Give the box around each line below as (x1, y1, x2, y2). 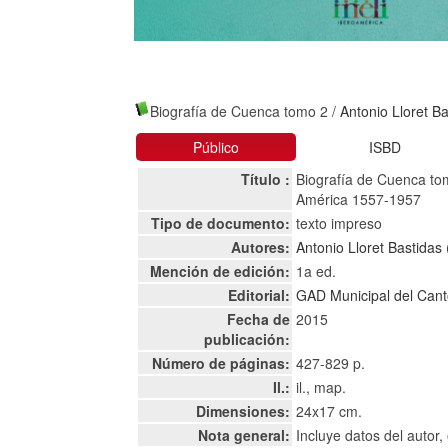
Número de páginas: (152, 353, 291, 373)
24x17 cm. (296, 401, 363, 421)
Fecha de (227, 309, 291, 329)
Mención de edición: (150, 261, 291, 281)
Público (193, 137, 240, 157)
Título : (241, 169, 291, 189)
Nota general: (198, 425, 291, 445)
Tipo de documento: (151, 213, 291, 233)
